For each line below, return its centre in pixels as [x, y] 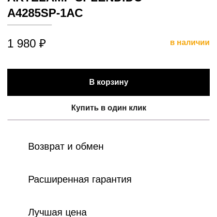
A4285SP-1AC [45, 13]
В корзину [108, 82]
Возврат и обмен [66, 146]
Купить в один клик [108, 108]
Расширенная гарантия [80, 179]
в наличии [190, 42]
